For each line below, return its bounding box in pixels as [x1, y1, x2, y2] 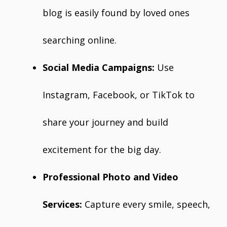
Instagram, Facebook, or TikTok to [43, 89, 195, 101]
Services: [43, 198, 82, 210]
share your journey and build [43, 116, 168, 128]
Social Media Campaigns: [43, 61, 155, 73]
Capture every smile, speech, [82, 198, 210, 210]
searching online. [43, 34, 117, 46]
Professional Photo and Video [43, 171, 178, 183]
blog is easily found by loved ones [43, 7, 190, 19]
